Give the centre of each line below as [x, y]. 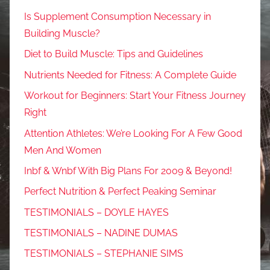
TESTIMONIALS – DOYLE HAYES [96, 212]
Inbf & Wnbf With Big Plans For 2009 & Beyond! [128, 171]
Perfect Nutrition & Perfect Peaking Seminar [120, 192]
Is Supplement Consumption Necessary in [118, 17]
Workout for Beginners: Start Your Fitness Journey [135, 96]
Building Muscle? [62, 34]
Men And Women [63, 150]
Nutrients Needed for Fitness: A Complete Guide [130, 75]
